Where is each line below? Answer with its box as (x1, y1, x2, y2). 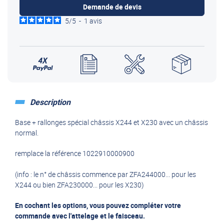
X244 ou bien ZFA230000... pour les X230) (15, 180, 144, 190)
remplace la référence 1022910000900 (15, 148, 134, 158)
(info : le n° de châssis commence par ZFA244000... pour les (15, 169, 196, 179)
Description (30, 96, 70, 108)
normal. (15, 128, 38, 138)
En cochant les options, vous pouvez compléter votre (15, 200, 181, 210)
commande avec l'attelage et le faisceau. (15, 211, 145, 221)
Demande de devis (82, 2, 141, 12)
